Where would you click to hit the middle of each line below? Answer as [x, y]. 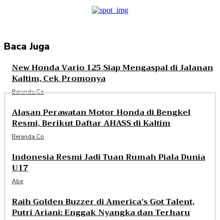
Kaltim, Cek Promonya [59, 79]
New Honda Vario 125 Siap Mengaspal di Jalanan [112, 68]
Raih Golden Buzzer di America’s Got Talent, [103, 202]
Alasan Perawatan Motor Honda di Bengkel [101, 113]
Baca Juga [27, 47]
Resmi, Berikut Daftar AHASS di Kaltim [91, 124]
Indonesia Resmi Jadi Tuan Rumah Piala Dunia [109, 157]
